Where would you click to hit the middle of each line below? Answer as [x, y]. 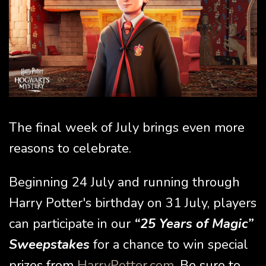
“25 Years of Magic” [194, 224]
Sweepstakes [49, 245]
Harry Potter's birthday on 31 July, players [133, 203]
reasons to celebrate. [70, 149]
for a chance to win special [169, 245]
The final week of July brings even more [127, 128]
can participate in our [72, 224]
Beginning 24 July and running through [124, 183]
